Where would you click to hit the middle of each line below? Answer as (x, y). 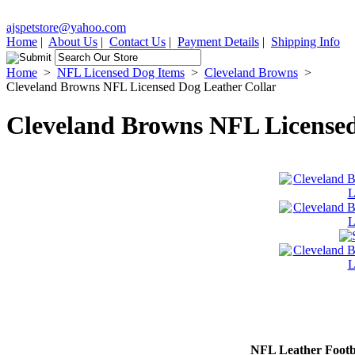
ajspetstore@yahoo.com (66, 27)
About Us (73, 42)
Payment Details (218, 42)
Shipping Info (305, 42)
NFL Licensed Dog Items (121, 73)
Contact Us (137, 42)
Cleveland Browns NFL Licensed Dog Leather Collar (141, 87)
